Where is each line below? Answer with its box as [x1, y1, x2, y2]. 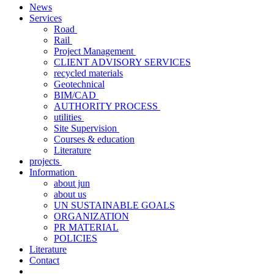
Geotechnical [54, 79, 105, 89]
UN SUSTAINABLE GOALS [54, 200, 175, 210]
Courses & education [54, 134, 135, 144]
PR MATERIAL [54, 222, 119, 232]
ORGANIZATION [54, 211, 129, 221]
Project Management [54, 46, 136, 56]
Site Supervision [54, 123, 119, 133]
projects [29, 156, 62, 166]
